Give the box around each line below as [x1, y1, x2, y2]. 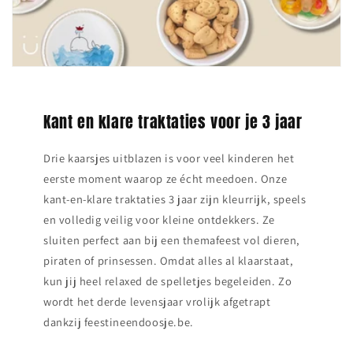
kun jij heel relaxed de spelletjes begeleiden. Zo [43, 273, 292, 288]
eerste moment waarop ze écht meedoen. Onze [43, 170, 288, 186]
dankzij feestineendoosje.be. [43, 314, 194, 329]
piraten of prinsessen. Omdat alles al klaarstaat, [43, 252, 294, 268]
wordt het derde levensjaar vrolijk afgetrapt [43, 293, 271, 309]
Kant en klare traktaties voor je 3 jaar [43, 109, 303, 134]
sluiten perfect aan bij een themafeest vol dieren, [43, 232, 301, 247]
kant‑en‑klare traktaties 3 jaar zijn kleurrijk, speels [43, 191, 307, 206]
